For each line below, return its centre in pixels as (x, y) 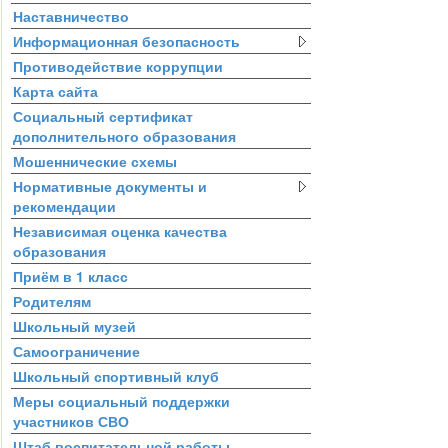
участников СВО (70, 420)
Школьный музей (74, 325)
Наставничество (70, 15)
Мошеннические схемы (94, 160)
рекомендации (64, 205)
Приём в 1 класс (70, 275)
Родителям (51, 300)
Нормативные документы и (109, 185)
